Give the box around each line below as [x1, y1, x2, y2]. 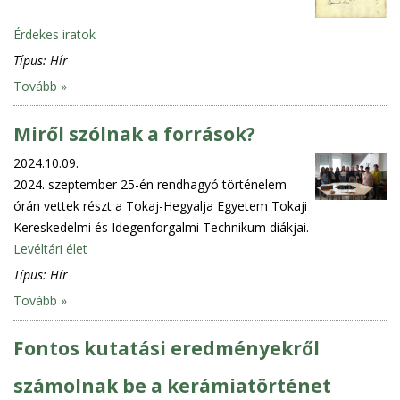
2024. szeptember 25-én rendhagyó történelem [13, 175, 287, 193]
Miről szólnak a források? [13, 121, 255, 146]
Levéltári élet [13, 239, 87, 257]
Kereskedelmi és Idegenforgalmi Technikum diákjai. [13, 218, 309, 236]
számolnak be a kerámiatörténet [13, 372, 331, 398]
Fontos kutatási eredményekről [13, 335, 320, 361]
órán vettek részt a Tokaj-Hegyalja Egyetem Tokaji [13, 196, 307, 214]
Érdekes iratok [13, 25, 96, 43]
